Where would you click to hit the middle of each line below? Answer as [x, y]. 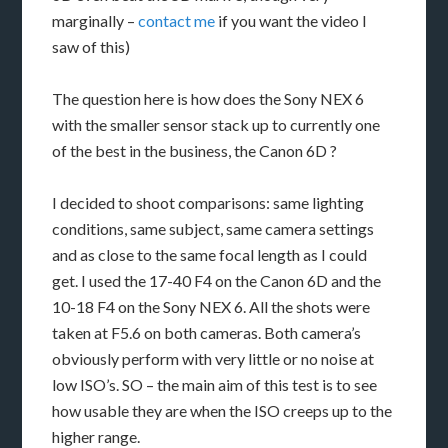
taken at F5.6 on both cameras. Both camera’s [207, 332]
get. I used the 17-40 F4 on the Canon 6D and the [217, 280]
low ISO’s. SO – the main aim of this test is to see [215, 384]
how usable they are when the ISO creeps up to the [222, 410]
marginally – [95, 20]
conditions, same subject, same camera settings [213, 228]
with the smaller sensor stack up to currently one [216, 124]
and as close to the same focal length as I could [210, 254]
